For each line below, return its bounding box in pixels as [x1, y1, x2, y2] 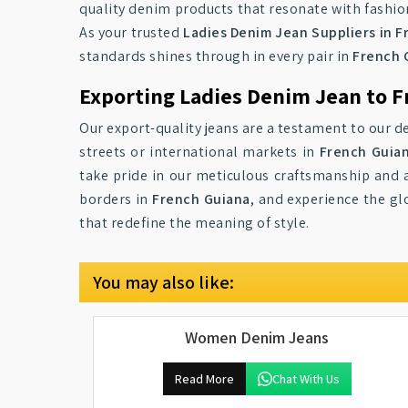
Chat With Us [271, 371, 340, 387]
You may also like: [93, 270, 234, 294]
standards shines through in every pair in [79, 46, 352, 66]
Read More [174, 371, 234, 387]
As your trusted [79, 23, 184, 42]
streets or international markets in [79, 142, 320, 161]
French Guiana [152, 189, 250, 209]
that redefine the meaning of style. [79, 213, 310, 232]
